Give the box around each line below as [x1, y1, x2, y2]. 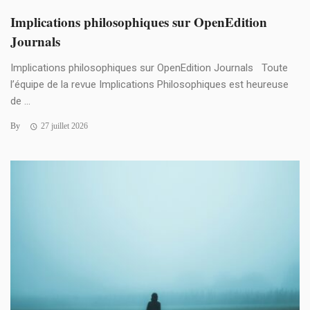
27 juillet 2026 [40, 121, 88, 131]
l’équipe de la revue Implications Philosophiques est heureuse [10, 78, 289, 91]
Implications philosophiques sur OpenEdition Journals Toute [10, 62, 288, 75]
